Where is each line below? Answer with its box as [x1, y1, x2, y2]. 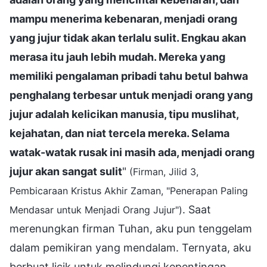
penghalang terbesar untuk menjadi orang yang [10, 88, 253, 101]
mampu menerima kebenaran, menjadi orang [10, 12, 237, 25]
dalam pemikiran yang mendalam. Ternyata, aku [10, 241, 251, 254]
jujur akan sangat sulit [10, 164, 122, 178]
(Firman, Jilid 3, [129, 165, 198, 178]
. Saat [182, 203, 211, 216]
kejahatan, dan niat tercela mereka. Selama [10, 126, 229, 139]
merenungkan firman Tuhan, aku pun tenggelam [10, 222, 252, 235]
